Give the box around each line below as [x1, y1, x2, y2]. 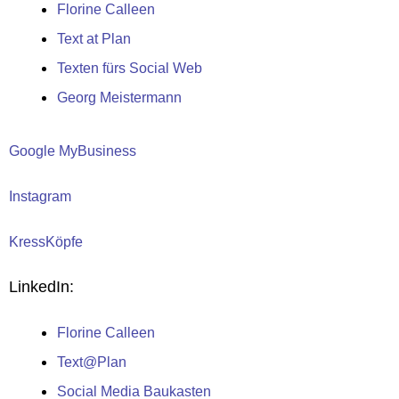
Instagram [9, 189, 71, 204]
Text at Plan [57, 31, 131, 46]
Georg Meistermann [57, 90, 182, 105]
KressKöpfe [9, 234, 83, 249]
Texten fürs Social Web [57, 61, 202, 76]
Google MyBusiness [9, 143, 136, 159]
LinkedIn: [9, 278, 74, 296]
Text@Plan [57, 354, 126, 370]
